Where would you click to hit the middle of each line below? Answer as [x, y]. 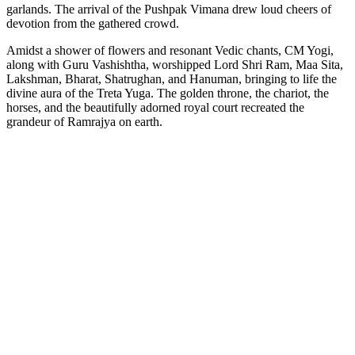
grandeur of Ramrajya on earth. [84, 121]
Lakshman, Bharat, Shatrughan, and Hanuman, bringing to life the [172, 78]
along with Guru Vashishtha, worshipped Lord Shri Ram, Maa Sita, [175, 64]
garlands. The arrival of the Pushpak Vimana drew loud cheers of [169, 9]
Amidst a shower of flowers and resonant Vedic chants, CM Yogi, [170, 50]
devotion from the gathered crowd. [93, 23]
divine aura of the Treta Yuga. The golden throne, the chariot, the [168, 93]
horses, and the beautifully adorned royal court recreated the [155, 107]
